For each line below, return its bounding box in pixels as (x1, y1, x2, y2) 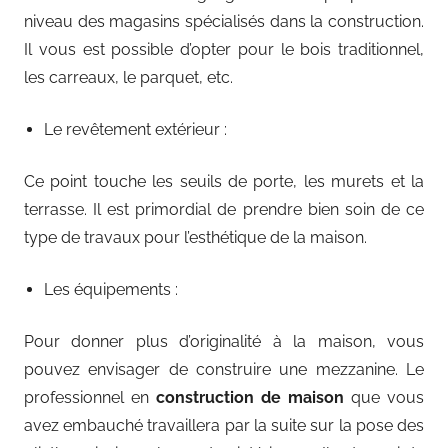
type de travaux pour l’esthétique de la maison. (24, 227, 367, 247)
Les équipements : (44, 279, 178, 299)
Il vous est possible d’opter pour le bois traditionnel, (24, 39, 424, 59)
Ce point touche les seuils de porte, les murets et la (24, 171, 424, 191)
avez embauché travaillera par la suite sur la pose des (24, 415, 424, 435)
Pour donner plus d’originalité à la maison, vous (24, 331, 424, 351)
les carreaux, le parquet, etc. (24, 67, 233, 87)
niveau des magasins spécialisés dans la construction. (24, 11, 424, 31)
